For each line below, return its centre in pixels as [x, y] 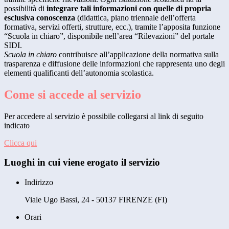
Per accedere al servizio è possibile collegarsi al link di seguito [104, 116]
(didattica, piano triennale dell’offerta [135, 17]
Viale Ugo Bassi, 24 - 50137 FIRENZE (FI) [96, 200]
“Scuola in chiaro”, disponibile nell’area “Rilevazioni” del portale [109, 36]
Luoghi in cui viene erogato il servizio [82, 163]
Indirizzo [39, 182]
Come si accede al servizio [73, 94]
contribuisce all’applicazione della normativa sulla [138, 54]
